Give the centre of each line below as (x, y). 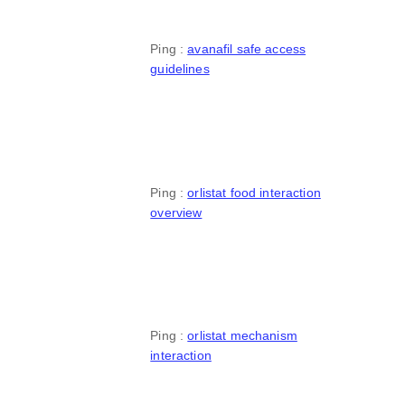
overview (176, 212)
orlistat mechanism (242, 335)
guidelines (180, 69)
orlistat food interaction (254, 192)
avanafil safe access (247, 49)
